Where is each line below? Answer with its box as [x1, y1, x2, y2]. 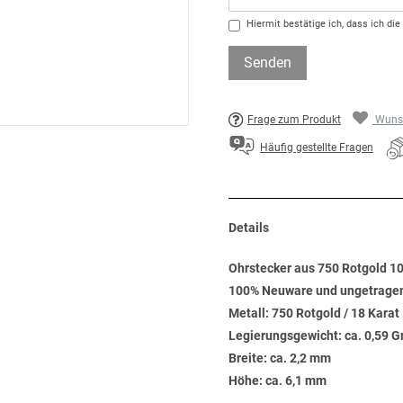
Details [228, 220, 269, 235]
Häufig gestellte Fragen [260, 141, 373, 155]
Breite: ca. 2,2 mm [228, 351, 331, 365]
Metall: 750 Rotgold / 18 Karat [228, 306, 399, 320]
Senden [244, 54, 291, 71]
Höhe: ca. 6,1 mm [228, 373, 327, 388]
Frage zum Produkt [247, 113, 341, 126]
